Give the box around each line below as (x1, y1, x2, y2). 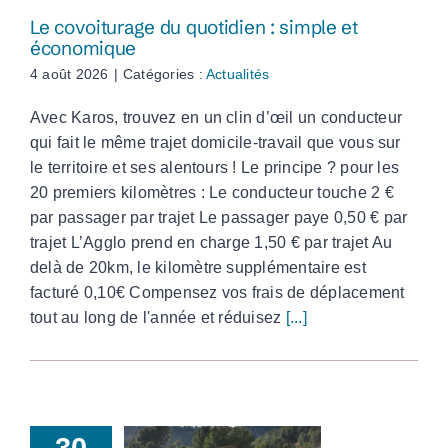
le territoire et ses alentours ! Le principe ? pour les (30, 159, 400, 177)
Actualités (206, 66, 270, 83)
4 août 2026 (30, 66, 109, 83)
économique (30, 36, 137, 61)
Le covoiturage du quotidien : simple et (30, 15, 358, 40)
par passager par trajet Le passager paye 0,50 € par (30, 209, 408, 227)
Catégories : (122, 66, 207, 83)
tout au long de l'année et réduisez (30, 309, 286, 327)
